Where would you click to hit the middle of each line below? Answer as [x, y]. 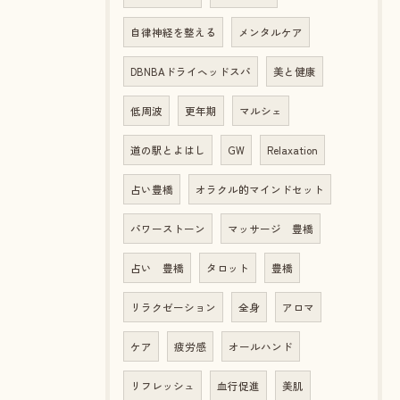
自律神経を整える [173, 32]
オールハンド [261, 346]
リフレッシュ [162, 386]
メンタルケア [271, 32]
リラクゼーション [173, 307]
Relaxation [292, 150]
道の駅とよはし [168, 150]
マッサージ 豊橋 [271, 229]
